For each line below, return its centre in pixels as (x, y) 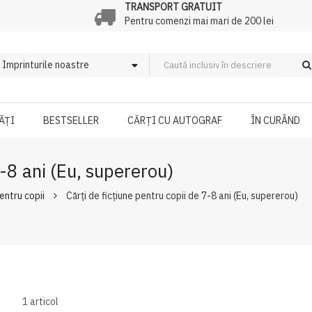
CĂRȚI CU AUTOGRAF (175, 120)
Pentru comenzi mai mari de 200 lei (199, 21)
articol (44, 302)
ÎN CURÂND (276, 120)
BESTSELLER (71, 120)
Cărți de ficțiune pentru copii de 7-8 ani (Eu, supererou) (182, 196)
